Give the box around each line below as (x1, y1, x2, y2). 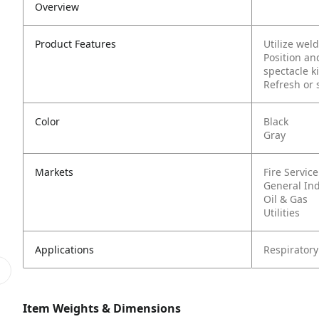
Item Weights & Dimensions (23, 300, 181, 316)
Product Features (35, 37, 116, 51)
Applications (35, 243, 94, 256)
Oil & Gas (263, 192, 308, 206)
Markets (35, 165, 73, 179)
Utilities (263, 206, 300, 219)
